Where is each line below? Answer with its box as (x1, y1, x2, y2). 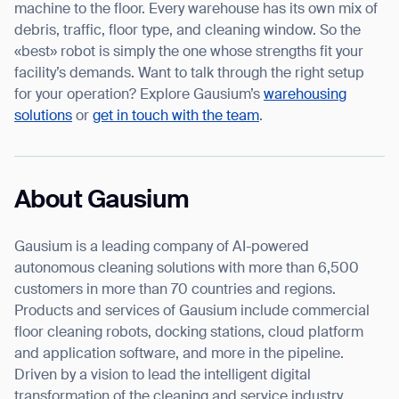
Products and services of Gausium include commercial (14, 304, 370, 319)
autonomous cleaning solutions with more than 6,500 (14, 261, 359, 276)
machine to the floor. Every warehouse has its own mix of (14, 2, 378, 17)
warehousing (264, 87, 346, 102)
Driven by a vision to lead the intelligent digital (14, 368, 311, 383)
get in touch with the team (93, 109, 259, 124)
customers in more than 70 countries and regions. (14, 282, 336, 297)
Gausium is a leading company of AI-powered (14, 240, 309, 255)
